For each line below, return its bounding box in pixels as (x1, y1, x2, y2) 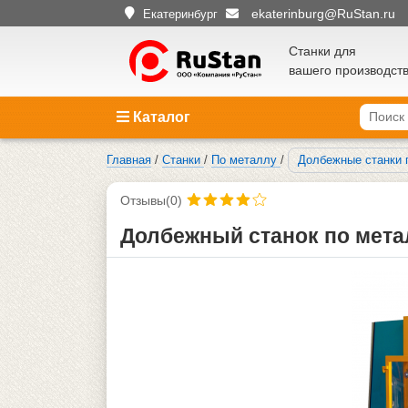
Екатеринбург (143, 6, 218, 21)
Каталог (129, 108, 190, 125)
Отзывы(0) (120, 192, 182, 208)
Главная (107, 152, 151, 167)
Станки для (289, 44, 356, 59)
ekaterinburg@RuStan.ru (251, 5, 395, 21)
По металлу (211, 152, 277, 167)
